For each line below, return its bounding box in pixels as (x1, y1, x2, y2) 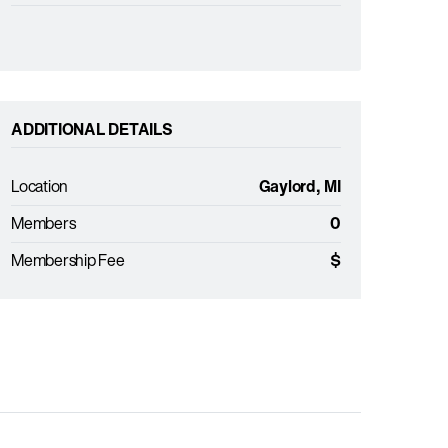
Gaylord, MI (258, 174, 341, 198)
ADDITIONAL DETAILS (11, 117, 173, 141)
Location (11, 174, 69, 198)
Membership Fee (11, 248, 125, 272)
